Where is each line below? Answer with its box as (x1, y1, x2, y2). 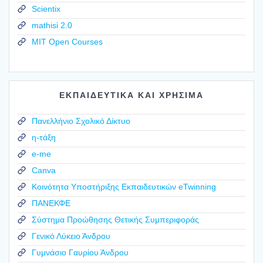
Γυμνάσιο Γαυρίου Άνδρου (32, 247, 129, 257)
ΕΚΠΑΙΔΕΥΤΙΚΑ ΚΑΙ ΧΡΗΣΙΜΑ (59, 90, 204, 100)
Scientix (32, 4, 60, 14)
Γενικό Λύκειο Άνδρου (32, 231, 110, 241)
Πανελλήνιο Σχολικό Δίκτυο (32, 116, 130, 126)
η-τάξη (32, 132, 56, 142)
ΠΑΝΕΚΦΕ (32, 198, 70, 208)
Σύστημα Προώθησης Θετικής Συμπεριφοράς (32, 214, 199, 224)
